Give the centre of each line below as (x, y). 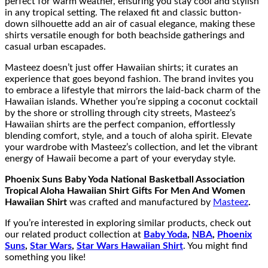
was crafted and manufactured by (140, 202)
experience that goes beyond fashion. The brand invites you (129, 79)
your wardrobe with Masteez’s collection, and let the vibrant (131, 147)
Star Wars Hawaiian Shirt (130, 246)
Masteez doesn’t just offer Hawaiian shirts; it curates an (121, 67)
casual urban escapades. (55, 46)
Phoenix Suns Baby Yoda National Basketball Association (125, 179)
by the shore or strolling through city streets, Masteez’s (120, 113)
